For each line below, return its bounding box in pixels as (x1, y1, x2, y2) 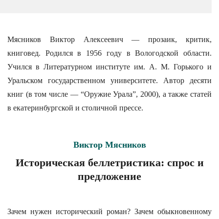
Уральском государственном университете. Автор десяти (7, 76, 212, 85)
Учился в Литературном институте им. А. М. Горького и (7, 63, 212, 71)
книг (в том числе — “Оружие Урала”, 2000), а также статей (7, 90, 212, 98)
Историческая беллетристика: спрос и (15, 156, 204, 169)
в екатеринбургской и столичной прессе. (7, 104, 143, 112)
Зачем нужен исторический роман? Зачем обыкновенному (7, 207, 212, 216)
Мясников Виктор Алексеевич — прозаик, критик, (7, 35, 212, 44)
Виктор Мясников (73, 140, 146, 150)
